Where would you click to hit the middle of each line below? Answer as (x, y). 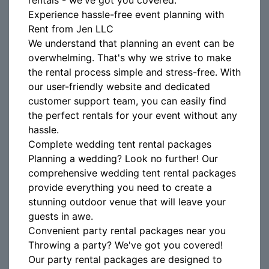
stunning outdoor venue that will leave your (127, 202)
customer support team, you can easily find (127, 101)
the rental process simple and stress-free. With (134, 72)
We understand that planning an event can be (131, 43)
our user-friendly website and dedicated (119, 86)
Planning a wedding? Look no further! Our (123, 159)
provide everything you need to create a (120, 187)
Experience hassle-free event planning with (126, 14)
